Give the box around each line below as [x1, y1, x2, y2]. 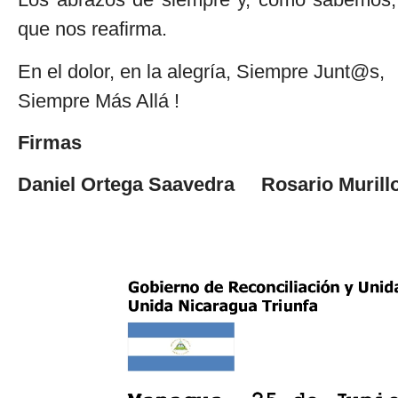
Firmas [18, 131, 82, 155]
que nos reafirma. [18, 18, 167, 41]
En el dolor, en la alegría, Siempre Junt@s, [18, 60, 385, 83]
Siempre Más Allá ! [18, 89, 179, 112]
